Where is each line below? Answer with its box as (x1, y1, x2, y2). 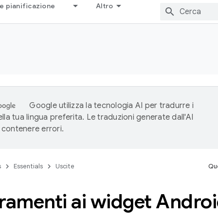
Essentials (14, 162, 43, 170)
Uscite (55, 162, 74, 170)
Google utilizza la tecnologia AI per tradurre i (29, 101, 194, 110)
